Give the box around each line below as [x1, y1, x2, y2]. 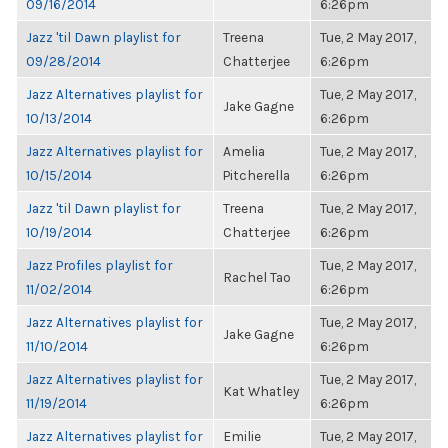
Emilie [223, 428, 261, 444]
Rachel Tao [223, 269, 291, 285]
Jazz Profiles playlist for [26, 257, 172, 273]
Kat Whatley [223, 383, 299, 399]
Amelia [223, 143, 265, 159]
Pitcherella [223, 167, 290, 183]
